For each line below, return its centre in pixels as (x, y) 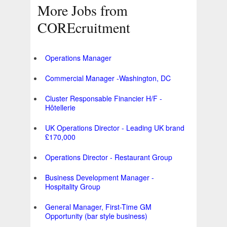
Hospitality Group (73, 187)
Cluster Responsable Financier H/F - (104, 99)
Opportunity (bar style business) (96, 216)
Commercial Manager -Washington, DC (108, 78)
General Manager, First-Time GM (98, 207)
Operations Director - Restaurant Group (109, 157)
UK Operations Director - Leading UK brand (115, 128)
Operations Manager (78, 58)
